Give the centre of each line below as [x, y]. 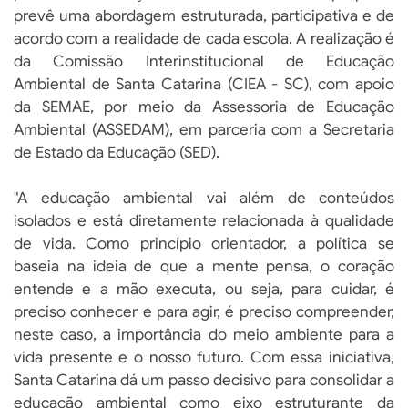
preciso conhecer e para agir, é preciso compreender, [204, 312]
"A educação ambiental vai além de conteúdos [204, 199]
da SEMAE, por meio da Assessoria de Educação [204, 107]
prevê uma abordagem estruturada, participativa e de [204, 16]
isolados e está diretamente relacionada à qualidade [204, 221]
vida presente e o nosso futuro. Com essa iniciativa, [204, 358]
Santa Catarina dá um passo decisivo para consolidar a [204, 381]
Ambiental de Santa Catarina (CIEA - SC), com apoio [204, 85]
